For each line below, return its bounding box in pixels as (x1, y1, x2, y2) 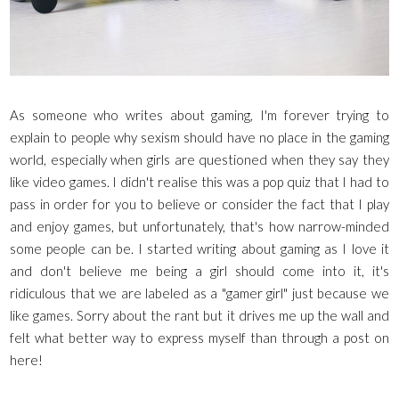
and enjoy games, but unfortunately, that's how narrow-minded (10, 217, 389, 234)
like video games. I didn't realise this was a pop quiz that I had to (10, 173, 389, 190)
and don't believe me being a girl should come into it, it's (10, 262, 389, 279)
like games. (10, 306, 77, 323)
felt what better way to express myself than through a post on (10, 329, 389, 346)
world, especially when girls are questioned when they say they (10, 151, 389, 167)
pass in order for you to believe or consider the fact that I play (10, 195, 389, 212)
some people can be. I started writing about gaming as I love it (10, 240, 389, 256)
